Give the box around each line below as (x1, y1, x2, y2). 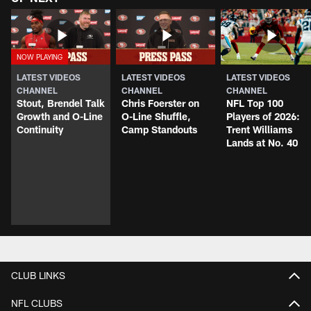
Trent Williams (226, 124, 292, 136)
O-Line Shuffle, (121, 110, 191, 123)
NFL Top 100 (226, 97, 283, 110)
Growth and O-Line (17, 110, 103, 123)
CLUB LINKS (11, 269, 65, 281)
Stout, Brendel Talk (17, 97, 105, 110)
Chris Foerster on (121, 97, 199, 110)
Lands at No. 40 (226, 137, 298, 149)
